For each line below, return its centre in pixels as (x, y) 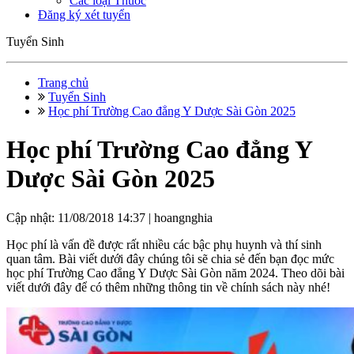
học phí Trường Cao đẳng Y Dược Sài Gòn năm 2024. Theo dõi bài (175, 273)
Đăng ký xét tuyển (84, 15)
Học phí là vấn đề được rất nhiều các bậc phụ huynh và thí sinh (164, 244)
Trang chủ (63, 83)
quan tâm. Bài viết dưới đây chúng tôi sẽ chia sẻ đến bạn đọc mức (170, 258)
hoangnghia (183, 217)
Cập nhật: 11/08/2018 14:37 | (80, 217)
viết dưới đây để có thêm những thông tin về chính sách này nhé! (168, 287)
